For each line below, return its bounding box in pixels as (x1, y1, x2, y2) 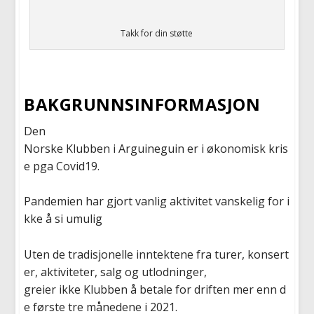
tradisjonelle (68, 246, 134, 262)
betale (139, 281, 173, 297)
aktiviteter (41, 264, 95, 280)
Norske (24, 140, 67, 156)
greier (24, 281, 57, 297)
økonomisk (207, 140, 266, 156)
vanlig (135, 193, 168, 210)
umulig (66, 211, 103, 227)
